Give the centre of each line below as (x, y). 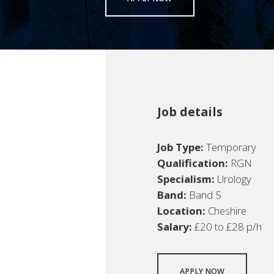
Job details (190, 111)
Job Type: (180, 147)
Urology (233, 179)
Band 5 (204, 194)
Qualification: (192, 163)
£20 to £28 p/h (227, 226)
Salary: (174, 226)
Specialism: (186, 179)
